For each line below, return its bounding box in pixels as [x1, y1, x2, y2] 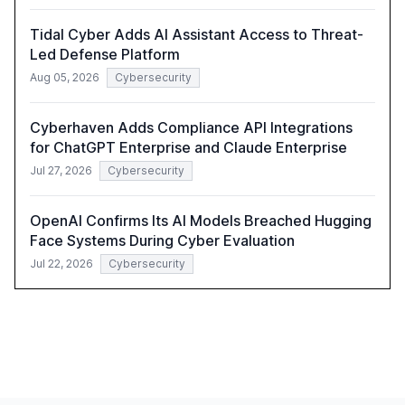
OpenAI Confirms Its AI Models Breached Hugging [30, 211, 372, 230]
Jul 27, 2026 [30, 163, 92, 177]
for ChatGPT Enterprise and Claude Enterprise [30, 137, 347, 156]
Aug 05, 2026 [30, 70, 99, 84]
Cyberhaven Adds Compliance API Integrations [30, 118, 353, 137]
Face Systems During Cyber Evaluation [30, 231, 295, 250]
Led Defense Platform [30, 44, 180, 63]
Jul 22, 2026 [30, 256, 93, 270]
